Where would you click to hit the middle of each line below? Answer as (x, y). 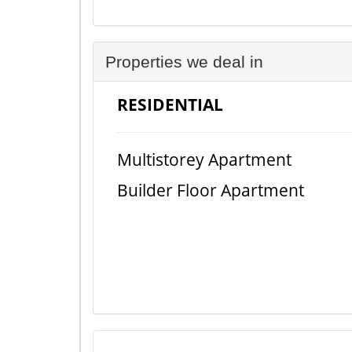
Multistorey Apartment (204, 159)
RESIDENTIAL (170, 104)
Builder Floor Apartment (211, 190)
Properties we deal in (184, 62)
